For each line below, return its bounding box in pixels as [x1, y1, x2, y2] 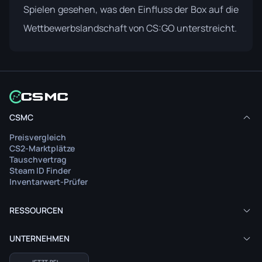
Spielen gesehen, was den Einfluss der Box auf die [23, 3, 239, 16]
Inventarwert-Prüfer [9, 176, 88, 187]
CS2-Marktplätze [9, 143, 75, 154]
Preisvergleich [9, 132, 66, 143]
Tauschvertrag [9, 154, 67, 165]
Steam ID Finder [9, 165, 71, 176]
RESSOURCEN [9, 205, 63, 216]
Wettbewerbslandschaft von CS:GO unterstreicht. [23, 22, 237, 35]
